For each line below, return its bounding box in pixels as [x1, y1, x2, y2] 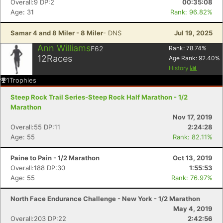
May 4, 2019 [173, 205, 213, 213]
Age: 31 [10, 8, 34, 16]
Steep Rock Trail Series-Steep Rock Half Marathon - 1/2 [10, 93, 188, 101]
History [169, 64, 190, 72]
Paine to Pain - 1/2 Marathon [10, 154, 100, 162]
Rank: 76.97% [171, 174, 213, 182]
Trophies [9, 76, 36, 84]
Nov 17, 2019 [173, 113, 213, 121]
